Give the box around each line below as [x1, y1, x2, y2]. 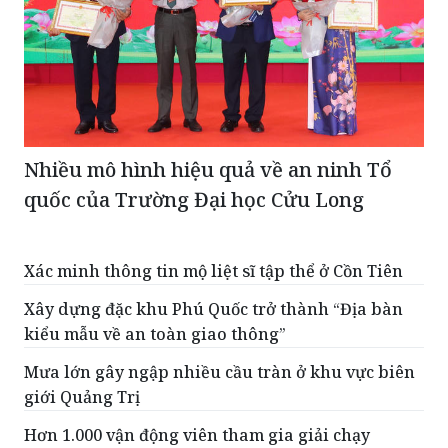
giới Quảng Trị [24, 385, 140, 408]
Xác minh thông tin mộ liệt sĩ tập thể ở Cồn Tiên [24, 259, 403, 282]
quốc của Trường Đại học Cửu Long [24, 185, 364, 213]
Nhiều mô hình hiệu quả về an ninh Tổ [24, 155, 392, 183]
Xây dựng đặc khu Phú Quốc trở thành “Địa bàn [24, 297, 403, 320]
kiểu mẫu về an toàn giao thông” [24, 322, 286, 345]
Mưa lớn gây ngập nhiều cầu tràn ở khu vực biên [24, 360, 415, 383]
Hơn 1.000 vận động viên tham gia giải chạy [24, 423, 370, 446]
